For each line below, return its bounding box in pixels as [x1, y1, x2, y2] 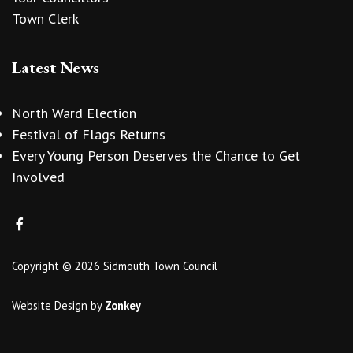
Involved [12, 168, 65, 187]
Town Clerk [12, 9, 79, 28]
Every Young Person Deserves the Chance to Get [12, 147, 300, 165]
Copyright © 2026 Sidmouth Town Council [12, 258, 217, 273]
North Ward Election [12, 104, 136, 123]
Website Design [12, 297, 87, 313]
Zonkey [105, 297, 141, 313]
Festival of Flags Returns [12, 125, 165, 144]
